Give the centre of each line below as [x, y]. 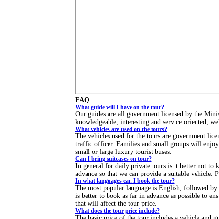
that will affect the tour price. [116, 204]
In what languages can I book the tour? [125, 181]
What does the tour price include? [117, 211]
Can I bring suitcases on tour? [113, 159]
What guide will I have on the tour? [120, 107]
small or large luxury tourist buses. [123, 152]
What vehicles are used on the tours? [121, 129]
